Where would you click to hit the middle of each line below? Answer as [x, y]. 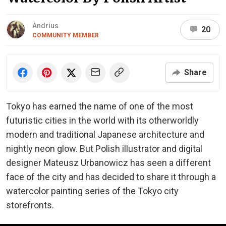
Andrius [45, 25]
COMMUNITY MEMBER [66, 35]
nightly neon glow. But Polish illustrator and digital [104, 148]
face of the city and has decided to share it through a [111, 177]
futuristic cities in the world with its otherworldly [102, 120]
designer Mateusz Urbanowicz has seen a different [108, 162]
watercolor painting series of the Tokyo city [92, 191]
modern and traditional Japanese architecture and [105, 134]
